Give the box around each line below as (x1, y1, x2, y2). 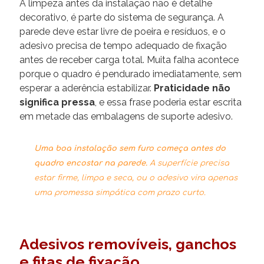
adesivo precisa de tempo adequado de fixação (19, 39, 227, 51)
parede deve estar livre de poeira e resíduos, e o (19, 25, 226, 37)
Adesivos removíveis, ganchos (19, 235, 236, 253)
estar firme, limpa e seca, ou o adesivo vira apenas (34, 173, 237, 182)
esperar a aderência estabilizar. (19, 82, 154, 94)
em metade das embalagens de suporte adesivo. (19, 110, 233, 122)
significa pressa (19, 96, 95, 108)
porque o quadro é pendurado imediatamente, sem (19, 68, 242, 80)
